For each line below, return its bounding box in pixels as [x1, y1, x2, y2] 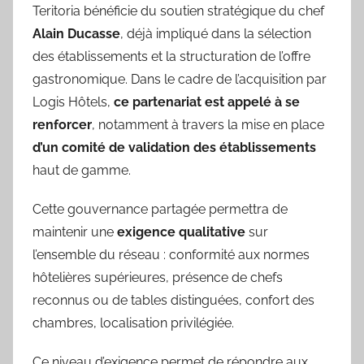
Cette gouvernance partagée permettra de [32, 201, 288, 217]
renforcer [32, 116, 92, 132]
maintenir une [32, 223, 117, 240]
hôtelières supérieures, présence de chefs [32, 269, 283, 285]
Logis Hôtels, [32, 93, 114, 110]
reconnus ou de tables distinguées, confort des [32, 292, 314, 308]
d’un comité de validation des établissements [32, 139, 316, 155]
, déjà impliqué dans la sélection [120, 25, 311, 41]
